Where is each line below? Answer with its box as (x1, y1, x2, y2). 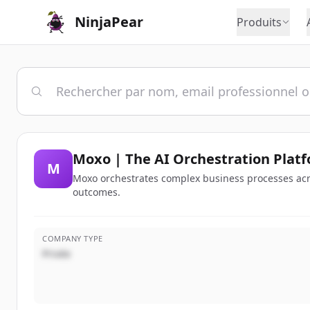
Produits (236, 15, 282, 30)
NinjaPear (75, 12, 143, 31)
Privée (42, 247, 71, 260)
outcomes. (73, 185, 120, 199)
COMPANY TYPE (42, 233, 103, 244)
